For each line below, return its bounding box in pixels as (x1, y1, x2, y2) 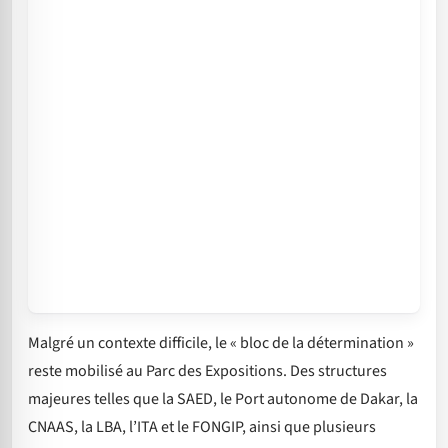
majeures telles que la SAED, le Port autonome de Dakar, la (28, 388, 418, 411)
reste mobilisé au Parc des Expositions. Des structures (28, 360, 387, 383)
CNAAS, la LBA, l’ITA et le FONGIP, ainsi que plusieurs (28, 416, 376, 439)
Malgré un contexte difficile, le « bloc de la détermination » (28, 332, 414, 355)
